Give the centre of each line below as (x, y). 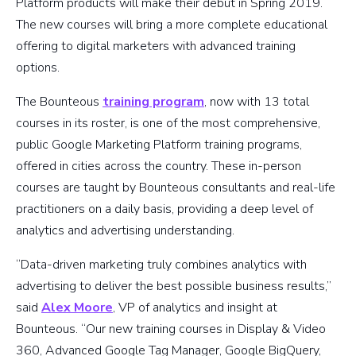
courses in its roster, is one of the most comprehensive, (168, 124)
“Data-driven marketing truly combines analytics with (161, 265)
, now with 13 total (257, 102)
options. (39, 68)
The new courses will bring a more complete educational (172, 25)
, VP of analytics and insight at (195, 308)
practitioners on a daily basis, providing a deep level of (164, 209)
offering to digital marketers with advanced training (156, 46)
